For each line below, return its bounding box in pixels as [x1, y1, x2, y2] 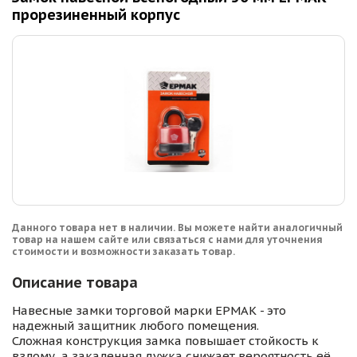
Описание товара [12, 273, 138, 292]
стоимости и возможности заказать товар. [12, 245, 235, 258]
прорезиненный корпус [12, 6, 180, 25]
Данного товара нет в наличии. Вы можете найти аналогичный [12, 222, 343, 234]
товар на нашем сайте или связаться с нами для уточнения [12, 233, 323, 246]
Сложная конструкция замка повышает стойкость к [12, 333, 319, 349]
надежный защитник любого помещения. [12, 318, 259, 334]
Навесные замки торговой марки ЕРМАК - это [12, 303, 286, 319]
